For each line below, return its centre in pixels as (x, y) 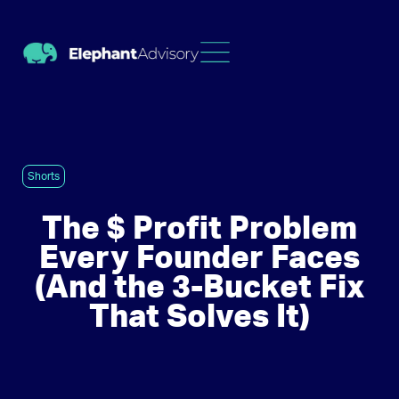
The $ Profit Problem (199, 229)
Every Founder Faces (199, 259)
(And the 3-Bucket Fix (199, 288)
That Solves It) (199, 318)
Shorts (44, 176)
